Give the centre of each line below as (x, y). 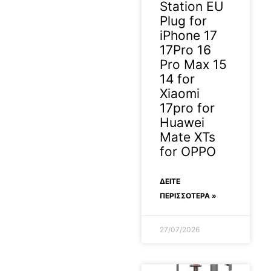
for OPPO (188, 151)
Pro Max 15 (193, 64)
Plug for (183, 21)
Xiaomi (180, 93)
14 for (177, 79)
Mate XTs (188, 137)
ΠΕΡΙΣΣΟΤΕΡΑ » (188, 195)
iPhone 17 (188, 35)
